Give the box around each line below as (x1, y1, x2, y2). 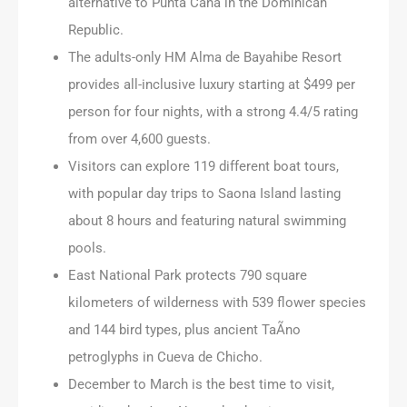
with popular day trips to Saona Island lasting (68, 184, 341, 202)
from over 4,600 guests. (68, 130, 211, 147)
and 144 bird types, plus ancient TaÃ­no (68, 321, 301, 338)
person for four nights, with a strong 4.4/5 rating (68, 103, 358, 120)
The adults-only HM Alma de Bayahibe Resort (68, 48, 342, 65)
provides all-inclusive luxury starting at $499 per (68, 75, 355, 93)
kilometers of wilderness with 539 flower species (68, 293, 366, 311)
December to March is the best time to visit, (68, 375, 334, 392)
